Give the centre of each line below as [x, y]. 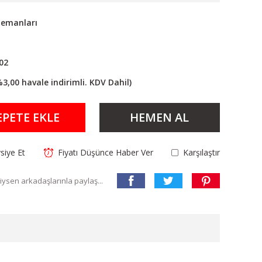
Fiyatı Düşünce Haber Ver [105, 152]
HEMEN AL [160, 117]
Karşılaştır [201, 152]
